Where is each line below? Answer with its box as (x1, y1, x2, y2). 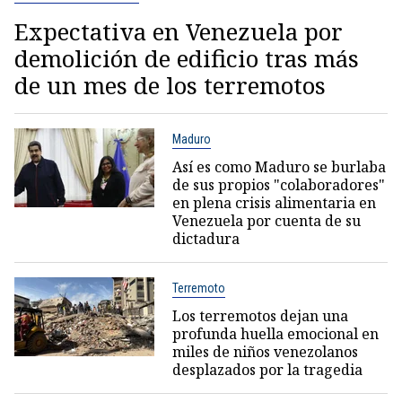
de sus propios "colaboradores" (171, 175, 385, 196)
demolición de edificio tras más (14, 42, 359, 75)
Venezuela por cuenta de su (171, 211, 361, 232)
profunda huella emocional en (171, 324, 379, 345)
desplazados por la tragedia (171, 360, 363, 380)
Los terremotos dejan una (171, 306, 348, 327)
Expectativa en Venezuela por (14, 15, 343, 48)
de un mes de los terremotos (14, 69, 326, 102)
